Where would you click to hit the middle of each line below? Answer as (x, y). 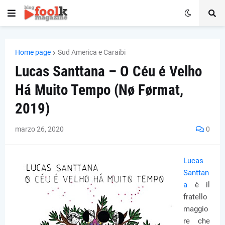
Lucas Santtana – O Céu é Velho (108, 71)
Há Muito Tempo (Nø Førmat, (99, 90)
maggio (196, 209)
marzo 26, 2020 (39, 129)
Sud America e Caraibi (92, 52)
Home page (33, 52)
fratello (195, 197)
